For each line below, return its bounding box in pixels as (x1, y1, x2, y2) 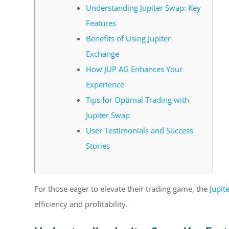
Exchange (86, 48, 119, 59)
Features (86, 17, 116, 28)
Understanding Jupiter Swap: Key (86, 2, 201, 13)
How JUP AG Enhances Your (86, 63, 182, 74)
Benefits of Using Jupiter (86, 33, 171, 43)
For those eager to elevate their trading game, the (34, 183, 210, 194)
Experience (86, 79, 124, 89)
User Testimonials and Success (86, 125, 193, 135)
